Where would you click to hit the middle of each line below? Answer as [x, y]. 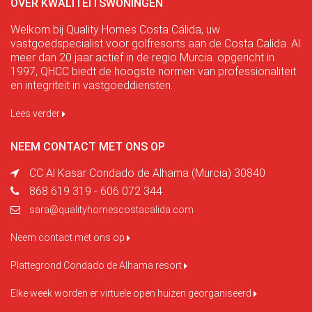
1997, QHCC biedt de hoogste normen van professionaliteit [153, 72]
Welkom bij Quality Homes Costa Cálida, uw [115, 30]
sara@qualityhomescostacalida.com [111, 210]
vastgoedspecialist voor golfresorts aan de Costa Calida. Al [155, 44]
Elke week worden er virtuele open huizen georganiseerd [132, 294]
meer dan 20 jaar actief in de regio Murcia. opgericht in [142, 58]
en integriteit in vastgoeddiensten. [92, 86]
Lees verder [36, 114]
